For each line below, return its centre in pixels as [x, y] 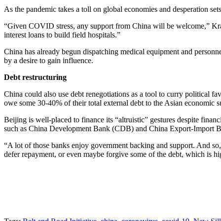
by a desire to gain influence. [49, 60]
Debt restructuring [35, 77]
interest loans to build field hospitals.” [62, 35]
